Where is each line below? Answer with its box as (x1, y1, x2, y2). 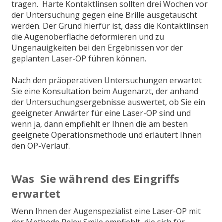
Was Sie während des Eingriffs (11, 171, 179, 186)
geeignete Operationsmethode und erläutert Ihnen (11, 129, 202, 140)
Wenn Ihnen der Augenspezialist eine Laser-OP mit (11, 206, 201, 217)
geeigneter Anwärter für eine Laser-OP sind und (11, 107, 191, 118)
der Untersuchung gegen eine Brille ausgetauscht (11, 9, 197, 20)
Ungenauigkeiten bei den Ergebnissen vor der (11, 42, 183, 53)
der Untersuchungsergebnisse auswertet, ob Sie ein (11, 96, 205, 108)
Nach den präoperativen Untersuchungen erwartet (11, 74, 202, 86)
